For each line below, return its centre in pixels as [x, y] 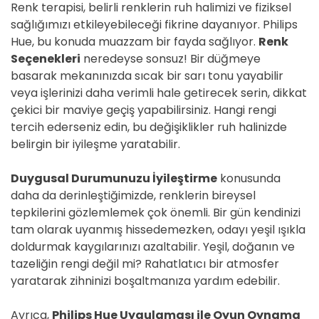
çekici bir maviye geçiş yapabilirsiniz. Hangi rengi [143, 110]
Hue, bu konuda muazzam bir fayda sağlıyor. [135, 42]
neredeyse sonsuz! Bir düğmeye [171, 59]
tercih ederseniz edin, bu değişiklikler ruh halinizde [149, 127]
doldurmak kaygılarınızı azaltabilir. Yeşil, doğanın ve [153, 247]
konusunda [249, 178]
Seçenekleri [46, 59]
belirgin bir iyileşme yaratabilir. [95, 144]
